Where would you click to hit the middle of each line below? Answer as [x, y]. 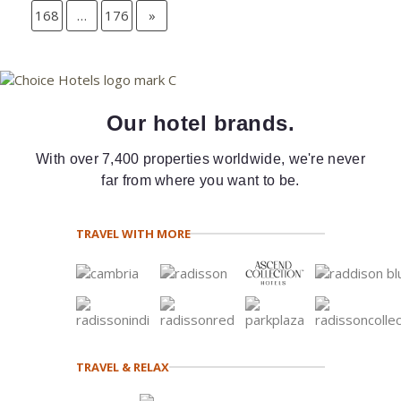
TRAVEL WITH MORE [133, 233]
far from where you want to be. [200, 180]
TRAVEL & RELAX [122, 367]
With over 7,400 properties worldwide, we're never [200, 158]
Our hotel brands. [200, 123]
